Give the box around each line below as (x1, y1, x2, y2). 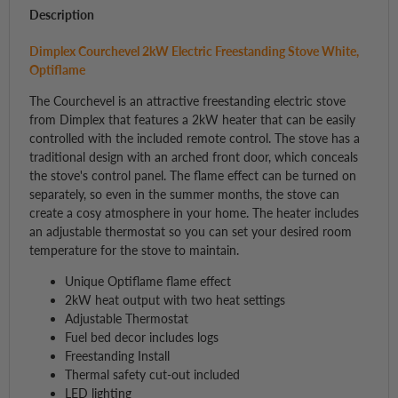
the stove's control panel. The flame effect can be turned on (28, 167, 356, 183)
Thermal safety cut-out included (64, 366, 243, 382)
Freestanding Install (64, 347, 170, 363)
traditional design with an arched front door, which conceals (28, 148, 358, 164)
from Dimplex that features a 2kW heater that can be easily (28, 111, 355, 127)
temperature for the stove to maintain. (28, 242, 246, 258)
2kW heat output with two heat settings (64, 291, 285, 307)
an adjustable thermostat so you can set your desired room (28, 223, 352, 239)
